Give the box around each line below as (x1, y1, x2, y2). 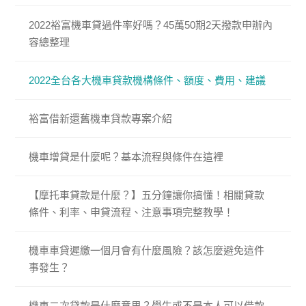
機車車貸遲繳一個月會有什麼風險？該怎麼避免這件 (29, 245, 265, 257)
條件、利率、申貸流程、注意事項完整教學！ (29, 206, 234, 219)
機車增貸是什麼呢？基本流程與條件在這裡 (29, 151, 224, 163)
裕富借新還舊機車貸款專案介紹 (29, 113, 173, 125)
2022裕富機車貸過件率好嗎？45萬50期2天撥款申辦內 (29, 19, 273, 31)
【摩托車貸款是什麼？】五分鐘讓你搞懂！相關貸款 (29, 189, 265, 201)
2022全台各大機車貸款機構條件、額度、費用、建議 (29, 74, 266, 87)
